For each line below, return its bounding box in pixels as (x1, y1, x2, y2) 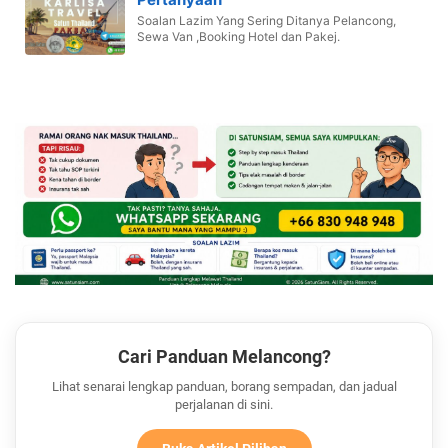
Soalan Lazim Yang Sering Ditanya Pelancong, (137, 12, 396, 28)
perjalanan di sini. (175, 397, 273, 413)
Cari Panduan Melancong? (117, 346, 331, 368)
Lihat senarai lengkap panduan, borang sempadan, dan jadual (51, 379, 397, 395)
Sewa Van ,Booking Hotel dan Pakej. (137, 28, 340, 44)
